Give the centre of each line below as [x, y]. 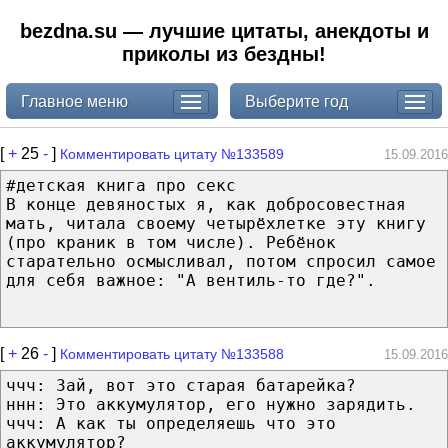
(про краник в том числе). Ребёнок [171, 242]
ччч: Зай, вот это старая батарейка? [181, 385]
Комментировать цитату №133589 [172, 153]
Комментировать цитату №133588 [172, 353]
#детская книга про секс [121, 185]
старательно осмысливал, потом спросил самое [221, 261]
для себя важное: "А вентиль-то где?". [191, 280]
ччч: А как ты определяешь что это [171, 423]
